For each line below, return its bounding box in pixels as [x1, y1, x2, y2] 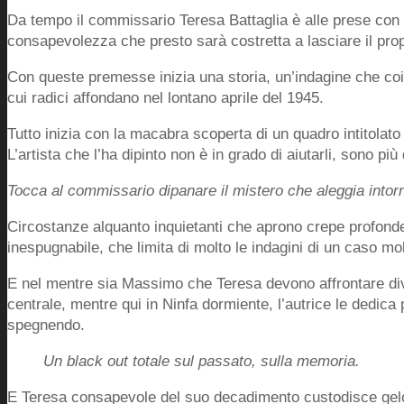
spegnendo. [7, 316, 85, 334]
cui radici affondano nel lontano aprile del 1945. [7, 88, 324, 106]
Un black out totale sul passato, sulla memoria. [43, 352, 360, 370]
